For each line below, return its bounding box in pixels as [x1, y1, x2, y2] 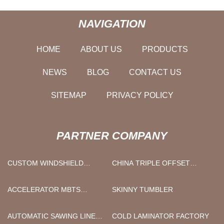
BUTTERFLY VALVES [112, 170, 180, 178]
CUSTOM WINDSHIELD [7, 158, 83, 167]
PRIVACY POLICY [106, 90, 173, 99]
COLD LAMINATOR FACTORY [112, 211, 209, 220]
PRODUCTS [141, 44, 188, 53]
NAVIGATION [78, 17, 145, 30]
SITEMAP [50, 90, 86, 99]
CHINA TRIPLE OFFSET [112, 158, 190, 167]
